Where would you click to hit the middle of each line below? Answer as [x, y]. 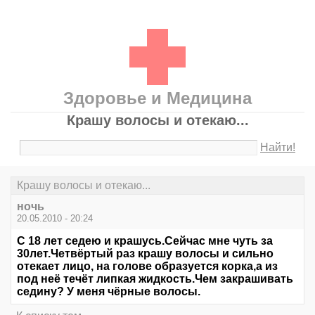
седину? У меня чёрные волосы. [109, 292]
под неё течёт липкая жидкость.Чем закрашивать [155, 279]
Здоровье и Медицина [157, 98]
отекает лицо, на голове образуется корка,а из [147, 266]
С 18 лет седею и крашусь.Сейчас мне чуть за [145, 241]
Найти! [278, 147]
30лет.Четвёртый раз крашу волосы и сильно [145, 254]
